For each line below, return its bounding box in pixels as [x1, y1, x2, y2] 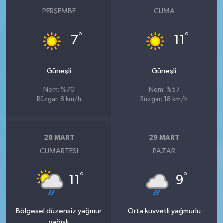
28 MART [43, 134, 74, 141]
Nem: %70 [43, 87, 75, 94]
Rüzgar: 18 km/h [140, 96, 188, 103]
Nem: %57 [148, 87, 180, 94]
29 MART [149, 134, 180, 141]
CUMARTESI [39, 147, 78, 155]
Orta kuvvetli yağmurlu [127, 207, 201, 215]
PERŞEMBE [42, 7, 76, 15]
